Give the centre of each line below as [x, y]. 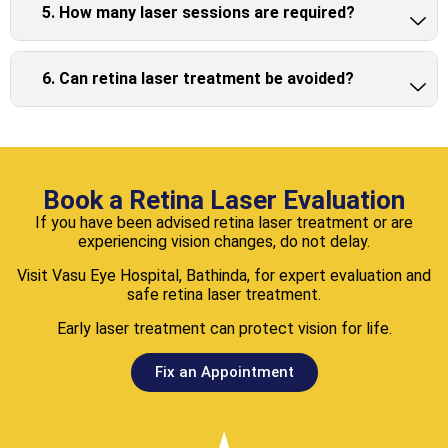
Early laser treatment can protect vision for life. [224, 329]
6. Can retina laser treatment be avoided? [198, 79]
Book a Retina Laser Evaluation [224, 200]
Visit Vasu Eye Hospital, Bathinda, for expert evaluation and [224, 276]
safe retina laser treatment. [224, 295]
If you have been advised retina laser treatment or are [224, 223]
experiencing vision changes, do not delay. [224, 242]
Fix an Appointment [224, 372]
